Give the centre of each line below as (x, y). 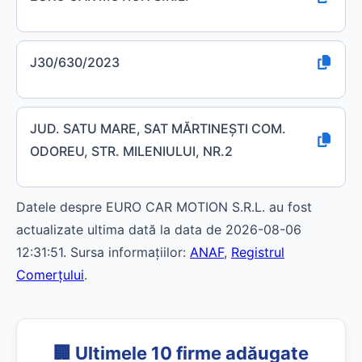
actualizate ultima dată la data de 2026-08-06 (159, 229)
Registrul (258, 252)
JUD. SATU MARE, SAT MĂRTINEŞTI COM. (158, 128)
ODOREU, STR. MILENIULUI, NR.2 (131, 151)
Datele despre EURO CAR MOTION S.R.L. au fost (164, 207)
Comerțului (50, 275)
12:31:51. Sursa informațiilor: (103, 252)
